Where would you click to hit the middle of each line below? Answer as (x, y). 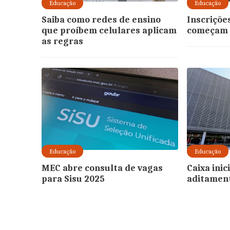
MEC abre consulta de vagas (102, 168)
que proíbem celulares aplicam (109, 31)
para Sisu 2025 (73, 179)
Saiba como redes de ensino (101, 20)
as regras (62, 41)
